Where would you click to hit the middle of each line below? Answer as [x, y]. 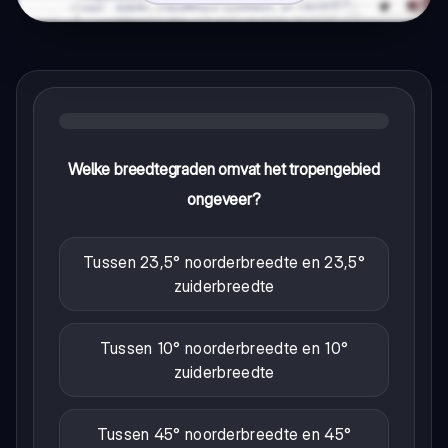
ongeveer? [224, 198]
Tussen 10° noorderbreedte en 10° [224, 347]
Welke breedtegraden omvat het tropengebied [224, 168]
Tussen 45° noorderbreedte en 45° [224, 433]
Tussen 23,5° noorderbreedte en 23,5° [224, 261]
